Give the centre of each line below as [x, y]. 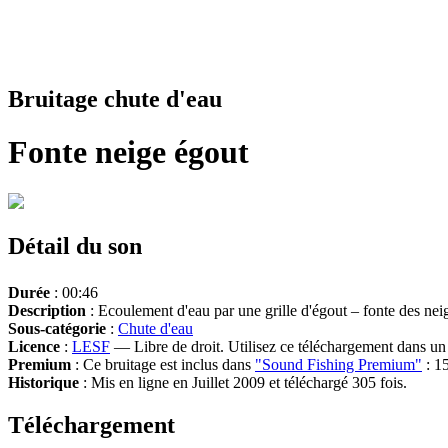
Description [47, 310]
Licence [34, 346]
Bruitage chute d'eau [115, 98]
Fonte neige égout [128, 152]
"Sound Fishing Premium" [338, 364]
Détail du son [75, 245]
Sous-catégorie [57, 328]
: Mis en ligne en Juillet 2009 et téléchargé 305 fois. [243, 382]
